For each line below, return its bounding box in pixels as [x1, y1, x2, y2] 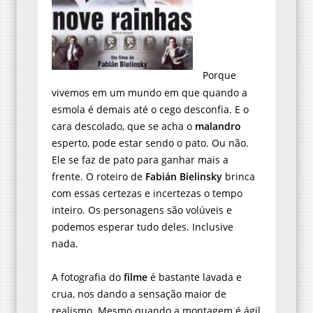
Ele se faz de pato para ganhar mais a [52, 152, 228, 166]
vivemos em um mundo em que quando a [52, 85, 247, 99]
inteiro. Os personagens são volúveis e [52, 203, 232, 217]
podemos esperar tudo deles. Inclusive [52, 219, 233, 233]
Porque [203, 68, 236, 82]
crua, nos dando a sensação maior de [52, 286, 226, 300]
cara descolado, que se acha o [52, 119, 195, 133]
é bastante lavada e [147, 270, 242, 284]
